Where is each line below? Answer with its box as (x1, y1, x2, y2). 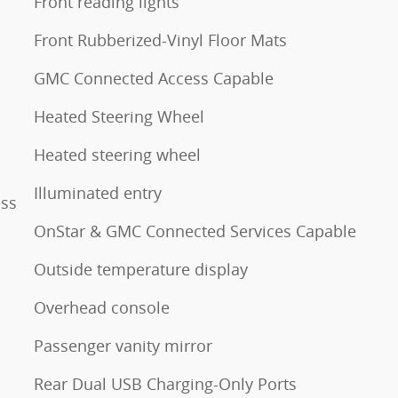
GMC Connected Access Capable (34, 67, 274, 89)
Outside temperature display (34, 258, 248, 280)
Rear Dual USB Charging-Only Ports (34, 372, 297, 394)
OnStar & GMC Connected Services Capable (34, 219, 356, 242)
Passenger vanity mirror (34, 334, 212, 356)
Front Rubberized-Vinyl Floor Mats (34, 28, 287, 51)
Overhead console (34, 296, 170, 318)
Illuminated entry (34, 181, 162, 203)
